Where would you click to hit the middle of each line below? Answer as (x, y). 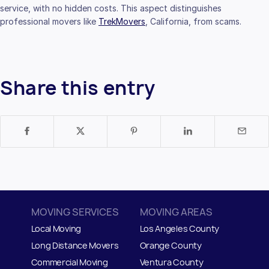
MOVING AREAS (176, 212)
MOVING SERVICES (75, 212)
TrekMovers (122, 21)
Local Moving (56, 228)
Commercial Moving (69, 262)
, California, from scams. (197, 21)
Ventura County (171, 262)
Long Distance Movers (75, 245)
